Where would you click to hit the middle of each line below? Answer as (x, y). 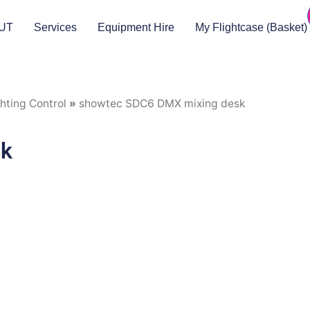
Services (56, 27)
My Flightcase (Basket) (252, 27)
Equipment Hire (136, 27)
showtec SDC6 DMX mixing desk (162, 104)
